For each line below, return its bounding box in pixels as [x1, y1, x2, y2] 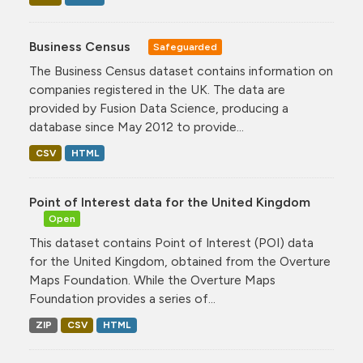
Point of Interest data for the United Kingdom [29, 194, 310, 210]
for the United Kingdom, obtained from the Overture [29, 253, 331, 269]
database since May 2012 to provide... [29, 118, 244, 135]
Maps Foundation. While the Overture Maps [29, 271, 275, 288]
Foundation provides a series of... [29, 290, 216, 306]
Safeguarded [153, 41, 217, 53]
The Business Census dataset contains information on [29, 62, 333, 79]
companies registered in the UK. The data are [29, 81, 285, 97]
